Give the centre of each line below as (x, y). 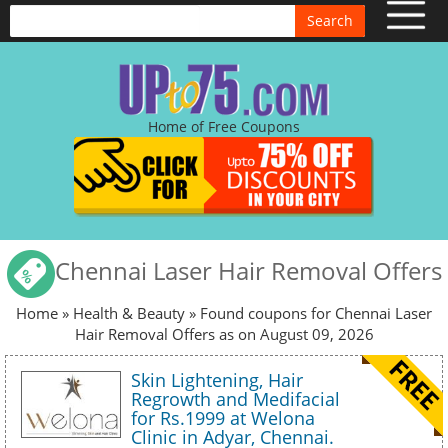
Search (330, 20)
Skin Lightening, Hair (217, 380)
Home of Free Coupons (224, 126)
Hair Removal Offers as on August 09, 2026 (224, 334)
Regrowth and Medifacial (235, 399)
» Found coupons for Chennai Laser (310, 313)
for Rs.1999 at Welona (223, 418)
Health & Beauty (129, 313)
